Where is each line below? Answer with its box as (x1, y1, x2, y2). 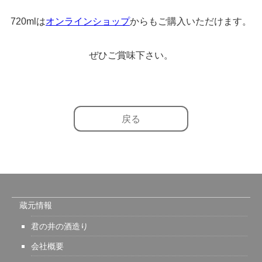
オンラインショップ (46, 16, 130, 26)
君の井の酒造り (31, 220, 89, 231)
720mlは (11, 16, 46, 26)
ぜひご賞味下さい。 (89, 50, 173, 60)
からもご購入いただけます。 (130, 16, 251, 26)
